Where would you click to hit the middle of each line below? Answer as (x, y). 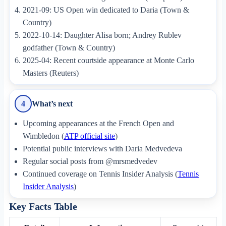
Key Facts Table (43, 206)
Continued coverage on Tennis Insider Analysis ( (100, 174)
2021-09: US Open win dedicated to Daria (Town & (106, 10)
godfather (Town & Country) (69, 47)
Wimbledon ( (43, 136)
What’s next (52, 103)
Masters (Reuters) (50, 73)
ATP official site (89, 136)
